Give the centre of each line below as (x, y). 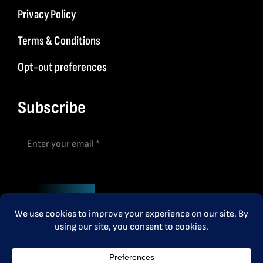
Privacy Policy (46, 15)
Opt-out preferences (62, 68)
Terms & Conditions (59, 41)
